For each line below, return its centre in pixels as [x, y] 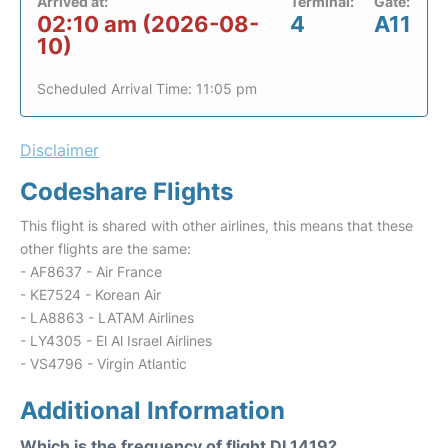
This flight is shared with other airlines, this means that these [216, 225]
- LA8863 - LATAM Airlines [107, 317]
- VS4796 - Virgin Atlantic [103, 363]
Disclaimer [59, 150]
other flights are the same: [105, 248]
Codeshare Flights [126, 191]
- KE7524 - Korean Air [90, 294]
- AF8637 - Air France [91, 271]
